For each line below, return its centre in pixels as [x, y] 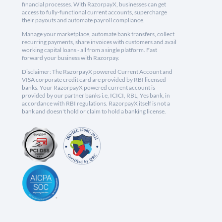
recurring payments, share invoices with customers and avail [99, 42]
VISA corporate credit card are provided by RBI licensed [94, 80]
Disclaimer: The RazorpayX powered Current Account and [97, 72]
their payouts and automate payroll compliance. [83, 20]
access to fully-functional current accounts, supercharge [94, 12]
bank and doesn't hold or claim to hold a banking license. [94, 111]
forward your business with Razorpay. [71, 58]
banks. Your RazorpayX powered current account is [88, 88]
